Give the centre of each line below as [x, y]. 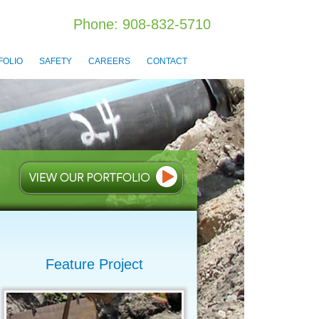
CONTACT [167, 61]
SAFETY [56, 61]
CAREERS [109, 61]
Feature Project [94, 264]
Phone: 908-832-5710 [142, 24]
